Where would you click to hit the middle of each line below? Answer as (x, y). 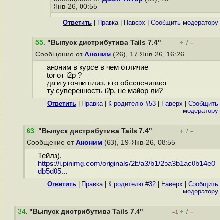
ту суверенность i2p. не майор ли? (104, 91)
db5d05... (52, 172)
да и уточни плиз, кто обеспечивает (107, 83)
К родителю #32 (132, 184)
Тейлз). (50, 156)
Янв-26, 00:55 (76, 7)
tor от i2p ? (64, 75)
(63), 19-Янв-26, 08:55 (140, 143)
